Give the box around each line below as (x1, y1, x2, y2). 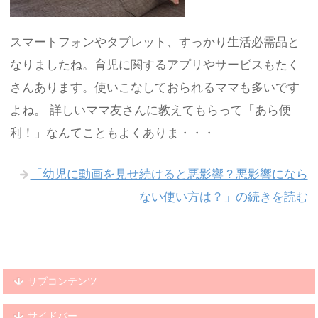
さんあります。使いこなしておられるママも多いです (10, 81, 300, 95)
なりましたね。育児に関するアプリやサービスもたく (10, 58, 300, 72)
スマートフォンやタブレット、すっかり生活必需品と (10, 35, 300, 50)
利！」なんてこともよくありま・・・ (10, 126, 216, 141)
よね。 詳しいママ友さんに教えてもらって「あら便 (10, 104, 292, 118)
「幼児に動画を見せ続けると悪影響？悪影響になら (30, 167, 308, 181)
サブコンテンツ (28, 275, 98, 287)
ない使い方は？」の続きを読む (138, 190, 308, 204)
